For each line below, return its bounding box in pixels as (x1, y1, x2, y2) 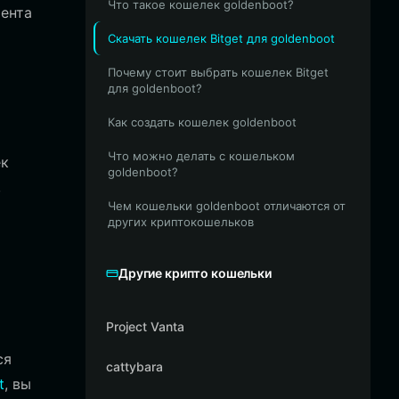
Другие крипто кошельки (118, 265, 272, 281)
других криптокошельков (108, 215, 254, 229)
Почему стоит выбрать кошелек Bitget (108, 65, 329, 79)
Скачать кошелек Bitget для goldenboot (108, 31, 335, 45)
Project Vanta (106, 319, 184, 334)
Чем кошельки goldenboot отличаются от (108, 199, 346, 213)
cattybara (106, 359, 163, 374)
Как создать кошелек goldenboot (108, 115, 297, 129)
